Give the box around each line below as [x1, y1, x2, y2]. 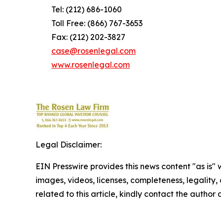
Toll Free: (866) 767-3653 [36, 18, 143, 29]
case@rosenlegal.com [51, 46, 136, 56]
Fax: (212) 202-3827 [36, 32, 125, 42]
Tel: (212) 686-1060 [36, 4, 122, 15]
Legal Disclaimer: [36, 140, 102, 150]
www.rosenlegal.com [51, 60, 130, 70]
